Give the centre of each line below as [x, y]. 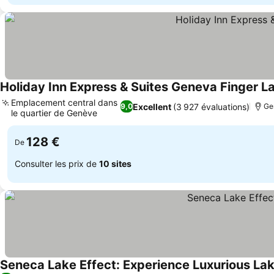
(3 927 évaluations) [211, 106]
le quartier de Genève [54, 113]
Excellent [152, 106]
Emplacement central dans [64, 102]
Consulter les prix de [57, 163]
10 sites [115, 163]
